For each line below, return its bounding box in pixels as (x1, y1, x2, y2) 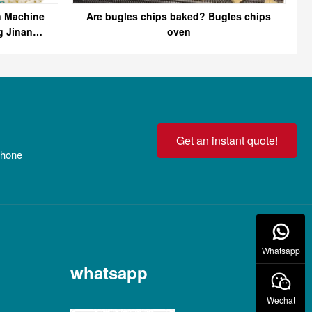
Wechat (266, 294, 295, 306)
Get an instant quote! (176, 132, 278, 148)
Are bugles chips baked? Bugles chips (86, 9, 272, 23)
